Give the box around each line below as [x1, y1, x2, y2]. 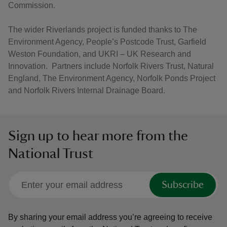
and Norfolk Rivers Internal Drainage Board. [8, 86, 165, 95]
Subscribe [162, 180, 204, 190]
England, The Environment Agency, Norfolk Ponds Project [8, 74, 215, 83]
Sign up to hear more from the [8, 129, 188, 143]
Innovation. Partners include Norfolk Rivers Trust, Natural [8, 62, 214, 70]
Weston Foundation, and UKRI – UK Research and [8, 50, 191, 58]
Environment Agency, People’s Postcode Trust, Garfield [8, 37, 206, 46]
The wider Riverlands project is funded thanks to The [8, 25, 197, 34]
